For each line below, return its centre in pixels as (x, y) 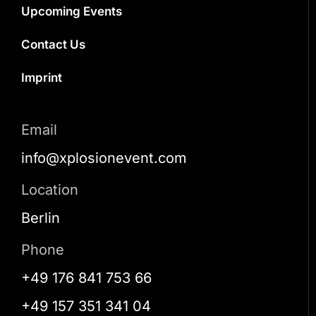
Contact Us (53, 44)
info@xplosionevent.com (104, 158)
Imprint (42, 78)
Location (50, 190)
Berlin (41, 218)
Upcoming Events (72, 11)
